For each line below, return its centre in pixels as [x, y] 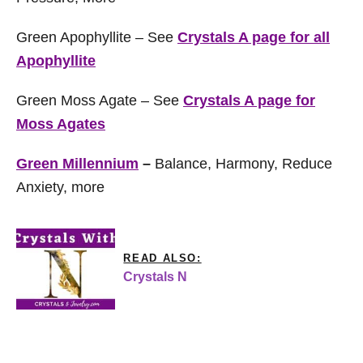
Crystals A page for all [254, 37]
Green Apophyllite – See [97, 37]
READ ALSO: [162, 258]
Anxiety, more [60, 187]
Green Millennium [77, 164]
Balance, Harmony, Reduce [243, 164]
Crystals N [156, 277]
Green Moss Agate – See [100, 100]
